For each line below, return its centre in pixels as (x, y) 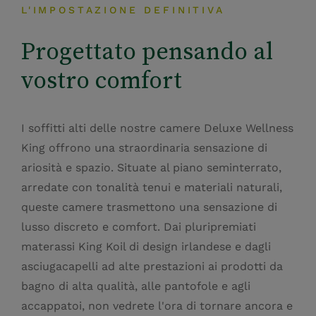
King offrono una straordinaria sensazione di (144, 148)
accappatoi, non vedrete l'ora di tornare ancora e (157, 306)
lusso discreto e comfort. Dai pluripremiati (139, 227)
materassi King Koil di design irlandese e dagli (146, 247)
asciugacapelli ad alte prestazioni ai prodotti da (152, 267)
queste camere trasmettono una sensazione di (149, 207)
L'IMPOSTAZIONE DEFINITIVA (123, 10)
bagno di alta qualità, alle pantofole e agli (136, 286)
